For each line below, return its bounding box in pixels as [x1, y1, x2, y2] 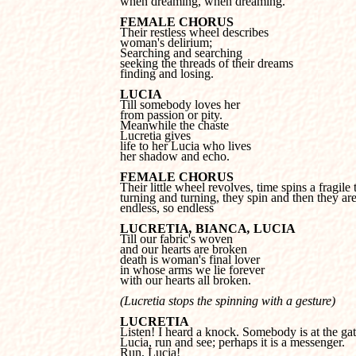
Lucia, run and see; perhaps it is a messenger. [120, 335, 348, 349]
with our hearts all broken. [120, 273, 251, 287]
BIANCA [195, 222, 247, 235]
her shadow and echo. [120, 149, 230, 163]
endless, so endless [120, 201, 214, 215]
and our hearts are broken [120, 242, 250, 256]
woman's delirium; [120, 36, 212, 49]
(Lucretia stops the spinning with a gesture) [120, 294, 335, 308]
